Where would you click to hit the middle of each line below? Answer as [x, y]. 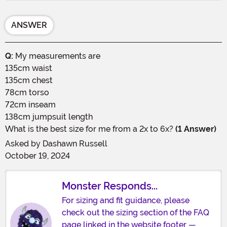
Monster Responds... [110, 186]
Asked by [24, 143]
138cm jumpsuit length [49, 117]
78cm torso [27, 92]
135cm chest [29, 80]
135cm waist [29, 68]
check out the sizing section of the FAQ [136, 212]
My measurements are [57, 56]
